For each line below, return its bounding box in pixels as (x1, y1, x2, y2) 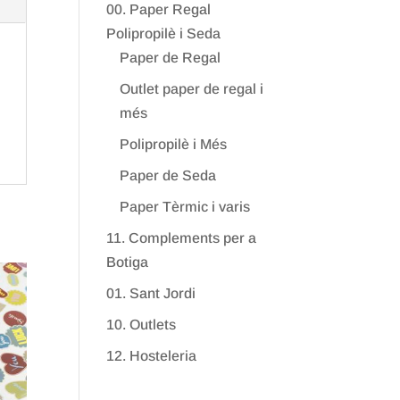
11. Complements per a (106, 230, 257, 246)
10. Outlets (106, 317, 177, 332)
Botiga (106, 254, 149, 270)
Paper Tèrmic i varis (120, 199, 251, 214)
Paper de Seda (120, 168, 217, 183)
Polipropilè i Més (120, 137, 228, 152)
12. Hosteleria (106, 348, 197, 363)
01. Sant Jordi (106, 286, 196, 301)
